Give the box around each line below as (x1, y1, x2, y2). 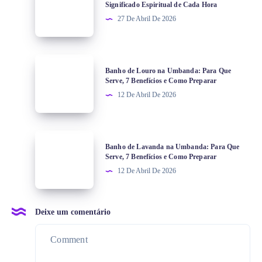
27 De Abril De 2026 (118, 15, 176, 23)
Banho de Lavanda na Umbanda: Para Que (105, 143, 240, 151)
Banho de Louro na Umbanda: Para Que (105, 67, 232, 75)
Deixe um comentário (35, 208, 111, 217)
